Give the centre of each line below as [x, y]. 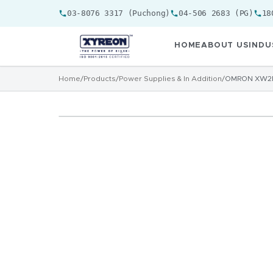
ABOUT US [225, 45]
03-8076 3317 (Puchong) [119, 13]
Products [100, 79]
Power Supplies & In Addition [170, 79]
